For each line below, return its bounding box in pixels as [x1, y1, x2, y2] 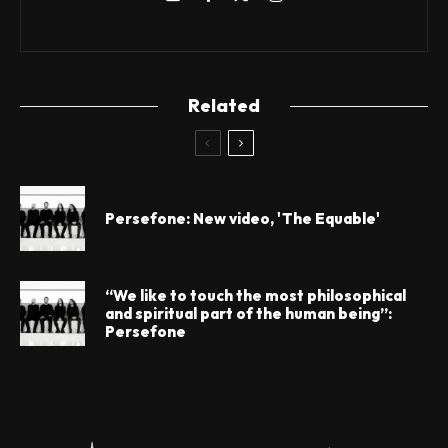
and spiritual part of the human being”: [105, 303, 392, 323]
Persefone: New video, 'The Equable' [105, 208, 380, 228]
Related [188, 94, 260, 117]
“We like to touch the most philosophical [105, 285, 406, 305]
